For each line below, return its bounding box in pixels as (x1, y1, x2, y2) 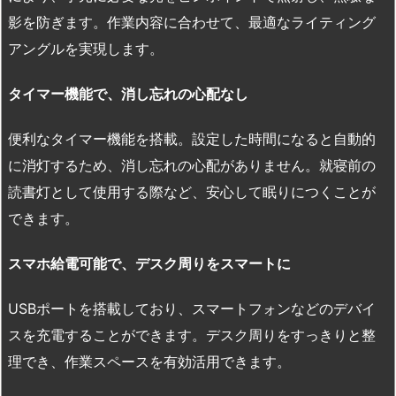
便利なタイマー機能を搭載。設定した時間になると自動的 (8, 129, 376, 148)
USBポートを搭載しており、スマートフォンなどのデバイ (8, 299, 376, 317)
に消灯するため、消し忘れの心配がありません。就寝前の (8, 156, 376, 174)
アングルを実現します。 (8, 40, 164, 58)
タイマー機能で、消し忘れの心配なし (8, 85, 248, 103)
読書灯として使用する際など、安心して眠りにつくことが (8, 182, 376, 201)
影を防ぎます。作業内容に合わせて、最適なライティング (8, 13, 376, 32)
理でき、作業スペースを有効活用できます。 (8, 352, 291, 370)
